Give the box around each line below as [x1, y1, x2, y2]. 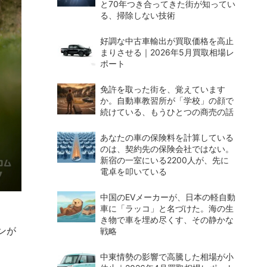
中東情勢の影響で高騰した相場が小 [100, 251, 234, 262]
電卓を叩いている [100, 166, 167, 176]
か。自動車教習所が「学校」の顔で [100, 95, 234, 105]
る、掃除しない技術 [100, 10, 175, 20]
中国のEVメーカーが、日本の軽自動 [100, 191, 235, 202]
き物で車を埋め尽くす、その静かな [100, 214, 234, 225]
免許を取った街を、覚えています [100, 83, 225, 94]
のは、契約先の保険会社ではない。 [100, 143, 234, 154]
